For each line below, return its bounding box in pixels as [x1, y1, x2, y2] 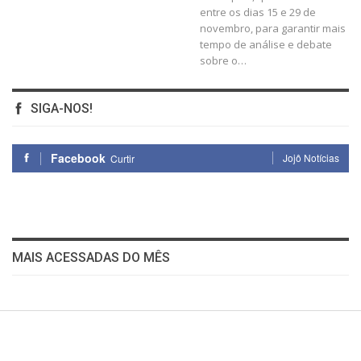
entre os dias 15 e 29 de [200, 4, 316, 19]
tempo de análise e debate [200, 36, 332, 52]
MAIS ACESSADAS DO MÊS [12, 249, 170, 265]
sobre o [200, 52, 238, 68]
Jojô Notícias [283, 150, 339, 164]
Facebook [51, 149, 106, 166]
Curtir [110, 151, 135, 165]
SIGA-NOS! [27, 100, 93, 116]
